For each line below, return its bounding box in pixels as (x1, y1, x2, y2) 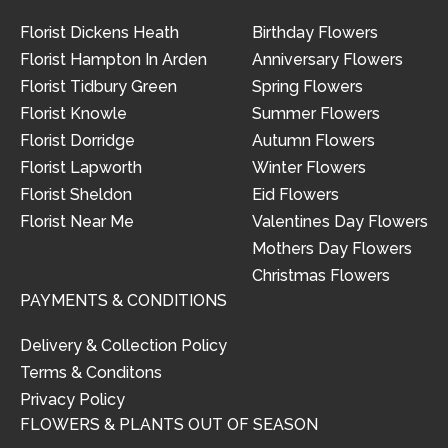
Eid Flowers (252, 185, 339, 204)
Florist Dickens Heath (20, 23, 179, 42)
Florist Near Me (20, 212, 134, 231)
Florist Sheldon (20, 185, 132, 204)
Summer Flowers (252, 104, 380, 123)
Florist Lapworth (20, 158, 142, 177)
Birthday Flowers (252, 23, 378, 42)
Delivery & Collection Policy (20, 336, 227, 355)
